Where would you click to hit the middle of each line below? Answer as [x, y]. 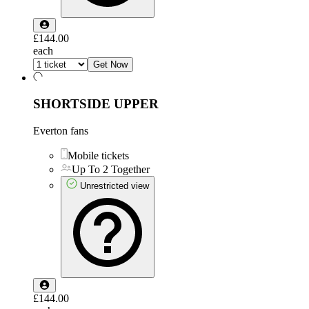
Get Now [110, 64]
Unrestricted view [114, 186]
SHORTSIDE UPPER [96, 104]
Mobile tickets [98, 156]
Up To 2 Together [111, 170]
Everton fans [61, 131]
